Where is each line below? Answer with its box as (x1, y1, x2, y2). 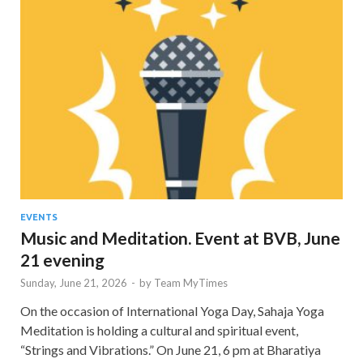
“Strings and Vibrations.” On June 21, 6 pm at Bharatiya (20, 341, 321, 357)
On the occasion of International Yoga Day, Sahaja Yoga (20, 302, 324, 318)
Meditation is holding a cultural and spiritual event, (20, 322, 298, 338)
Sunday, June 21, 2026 (20, 275, 127, 289)
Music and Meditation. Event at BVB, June (20, 227, 340, 248)
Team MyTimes (154, 275, 228, 289)
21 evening (20, 249, 105, 270)
